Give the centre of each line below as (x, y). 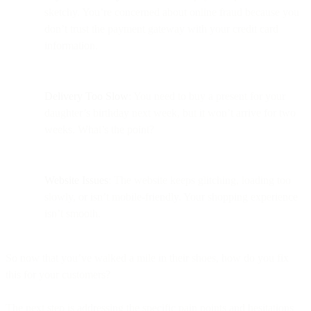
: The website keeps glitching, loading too (200, 180)
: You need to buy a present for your (207, 96)
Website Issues (76, 180)
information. (71, 45)
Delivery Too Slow (86, 96)
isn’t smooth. (75, 213)
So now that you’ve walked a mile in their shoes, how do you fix (147, 258)
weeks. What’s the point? (99, 129)
